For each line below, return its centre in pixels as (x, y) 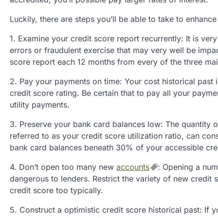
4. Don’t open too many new (63, 167)
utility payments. (40, 105)
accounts (133, 167)
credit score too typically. (56, 190)
